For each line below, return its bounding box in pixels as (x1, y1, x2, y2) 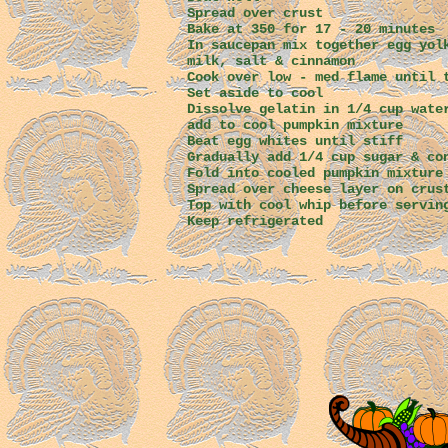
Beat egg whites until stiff (187, 133, 403, 149)
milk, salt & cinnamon (187, 53, 355, 69)
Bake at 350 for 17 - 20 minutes (187, 21, 435, 37)
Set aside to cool (187, 85, 323, 101)
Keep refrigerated (187, 213, 323, 229)
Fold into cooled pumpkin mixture (187, 165, 443, 181)
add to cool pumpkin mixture (187, 117, 403, 133)
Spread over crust (187, 5, 347, 21)
